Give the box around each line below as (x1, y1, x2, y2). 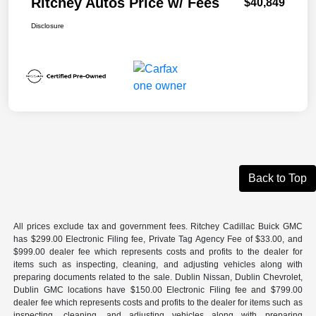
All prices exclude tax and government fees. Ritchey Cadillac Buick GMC (13, 221, 303, 231)
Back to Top (248, 171, 307, 184)
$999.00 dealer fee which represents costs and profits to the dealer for (13, 246, 303, 257)
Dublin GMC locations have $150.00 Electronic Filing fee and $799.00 (13, 284, 303, 295)
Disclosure (31, 21, 64, 30)
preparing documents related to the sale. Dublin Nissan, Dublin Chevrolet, (13, 272, 303, 282)
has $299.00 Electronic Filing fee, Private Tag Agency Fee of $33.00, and (13, 233, 303, 244)
